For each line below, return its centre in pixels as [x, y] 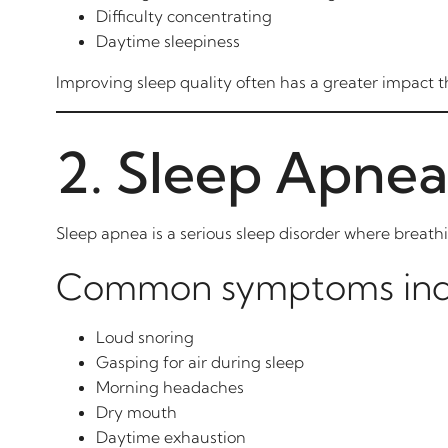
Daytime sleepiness [168, 41]
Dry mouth [136, 412]
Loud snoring [145, 337]
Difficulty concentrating [184, 16]
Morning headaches [170, 387]
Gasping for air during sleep [200, 362]
